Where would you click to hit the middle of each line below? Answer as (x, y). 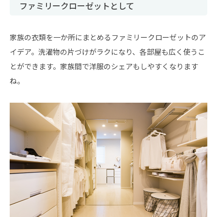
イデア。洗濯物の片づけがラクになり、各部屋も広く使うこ (107, 51)
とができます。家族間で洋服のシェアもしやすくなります (104, 66)
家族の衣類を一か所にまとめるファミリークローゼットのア (108, 37)
